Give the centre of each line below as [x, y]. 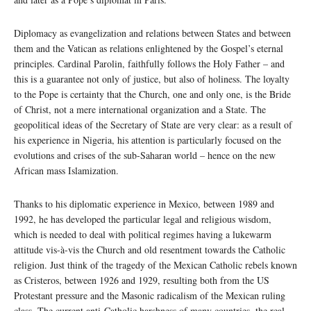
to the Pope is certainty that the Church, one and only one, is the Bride [152, 94]
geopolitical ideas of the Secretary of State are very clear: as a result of [153, 125]
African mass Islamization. [66, 171]
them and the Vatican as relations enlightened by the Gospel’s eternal [149, 49]
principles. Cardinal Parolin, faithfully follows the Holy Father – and [149, 64]
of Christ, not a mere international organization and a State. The [140, 110]
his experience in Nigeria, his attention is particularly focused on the [148, 140]
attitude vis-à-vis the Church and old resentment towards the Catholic [150, 250]
